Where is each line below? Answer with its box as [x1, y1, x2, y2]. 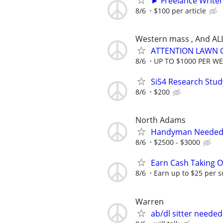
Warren [135, 196, 164, 207]
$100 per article [154, 5, 206, 15]
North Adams [135, 114, 186, 126]
